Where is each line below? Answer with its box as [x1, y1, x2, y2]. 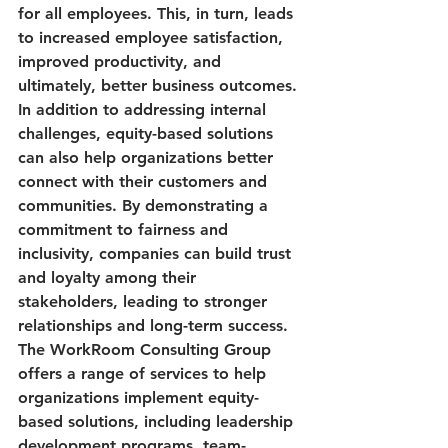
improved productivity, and [18, 51, 226, 71]
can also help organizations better [18, 147, 278, 167]
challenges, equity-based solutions [18, 123, 278, 143]
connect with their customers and [18, 171, 272, 191]
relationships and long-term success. [18, 315, 288, 335]
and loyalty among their [18, 267, 201, 287]
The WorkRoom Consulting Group [18, 339, 276, 359]
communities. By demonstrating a [18, 195, 273, 215]
